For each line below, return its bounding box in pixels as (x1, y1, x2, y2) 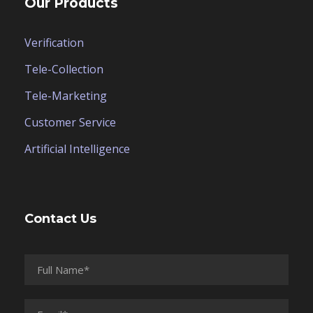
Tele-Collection (24, 61, 103, 78)
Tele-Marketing (24, 88, 107, 104)
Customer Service (24, 115, 116, 131)
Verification (24, 35, 84, 51)
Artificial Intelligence (24, 141, 130, 157)
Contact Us (24, 211, 96, 227)
